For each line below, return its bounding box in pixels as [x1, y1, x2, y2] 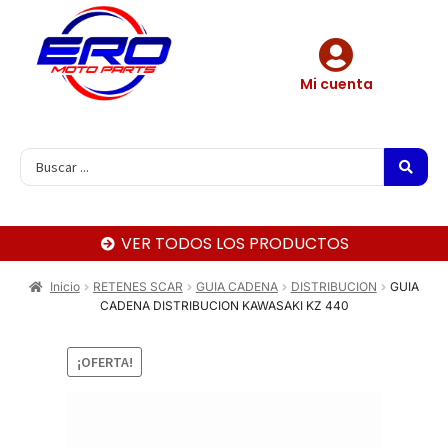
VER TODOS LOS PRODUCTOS [121, 232, 350, 256]
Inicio [49, 279, 80, 295]
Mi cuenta [299, 74, 373, 95]
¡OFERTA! [76, 352, 133, 371]
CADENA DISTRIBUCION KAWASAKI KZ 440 [99, 298, 349, 314]
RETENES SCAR [92, 279, 183, 295]
